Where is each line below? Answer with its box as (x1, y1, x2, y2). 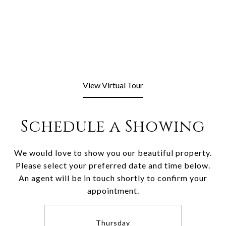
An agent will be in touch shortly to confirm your (19, 173, 207, 183)
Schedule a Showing (21, 116, 205, 138)
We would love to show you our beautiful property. (14, 148, 212, 157)
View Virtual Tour (83, 80, 143, 90)
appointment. (87, 186, 139, 195)
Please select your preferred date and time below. (16, 160, 210, 170)
